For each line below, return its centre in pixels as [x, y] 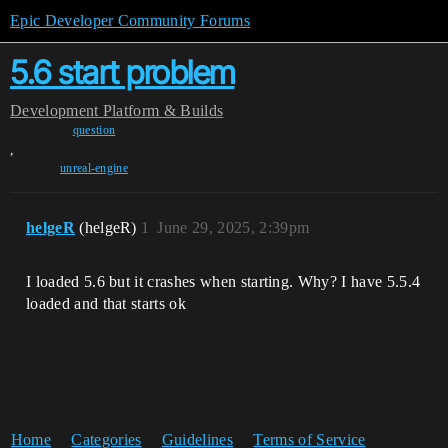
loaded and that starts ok [106, 303]
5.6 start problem [122, 72]
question [94, 130]
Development [54, 110]
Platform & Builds [163, 110]
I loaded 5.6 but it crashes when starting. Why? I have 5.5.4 [223, 281]
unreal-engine [94, 168]
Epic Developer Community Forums [130, 20]
